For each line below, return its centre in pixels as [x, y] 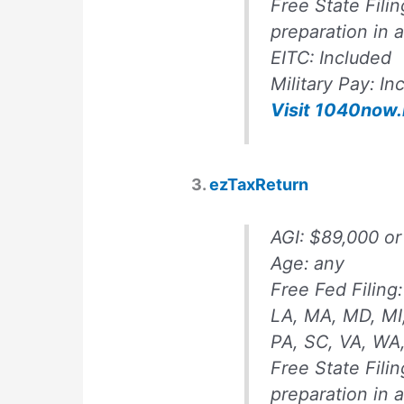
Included [358, 57]
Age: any [308, 263]
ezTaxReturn [259, 184]
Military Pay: [326, 83]
